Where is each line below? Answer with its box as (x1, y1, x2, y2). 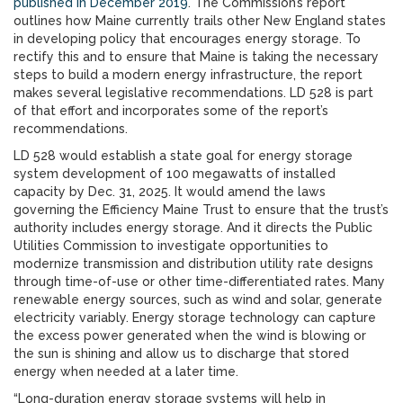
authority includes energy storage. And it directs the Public (13, 220, 372, 235)
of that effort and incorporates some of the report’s (13, 103, 328, 118)
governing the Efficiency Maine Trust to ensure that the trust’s (13, 202, 389, 217)
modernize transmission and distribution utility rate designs (13, 256, 373, 271)
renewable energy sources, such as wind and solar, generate (13, 292, 382, 307)
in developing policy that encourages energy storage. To (13, 31, 361, 46)
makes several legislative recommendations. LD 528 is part (13, 85, 373, 100)
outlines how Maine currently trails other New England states (13, 13, 386, 28)
